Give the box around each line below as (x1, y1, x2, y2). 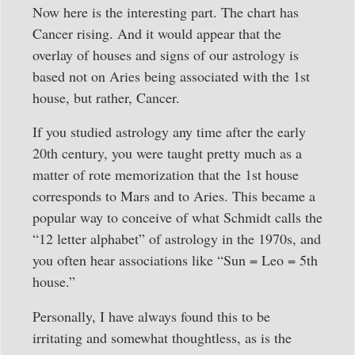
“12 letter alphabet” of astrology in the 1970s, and (32, 229, 321, 249)
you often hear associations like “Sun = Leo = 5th (32, 250, 318, 270)
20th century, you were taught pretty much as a (32, 143, 302, 163)
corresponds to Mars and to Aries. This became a (32, 186, 315, 206)
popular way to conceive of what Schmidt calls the (32, 208, 323, 227)
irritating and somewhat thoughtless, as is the (32, 327, 292, 347)
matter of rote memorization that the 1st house (32, 165, 299, 185)
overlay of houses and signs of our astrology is (32, 45, 299, 65)
